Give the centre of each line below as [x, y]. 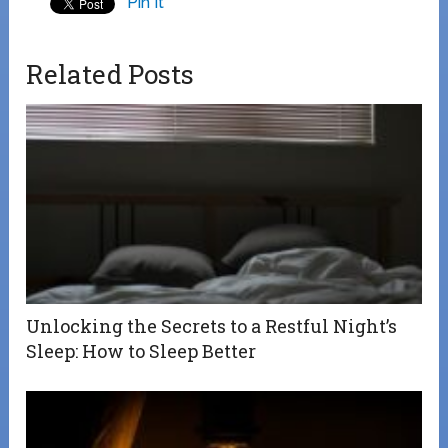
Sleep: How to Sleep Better [141, 351]
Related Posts [110, 74]
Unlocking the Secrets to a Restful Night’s [212, 326]
